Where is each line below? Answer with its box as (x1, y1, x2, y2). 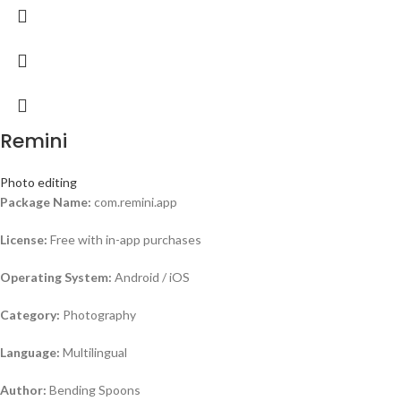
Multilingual (60, 344, 127, 360)
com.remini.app (91, 193, 177, 209)
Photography (60, 306, 136, 322)
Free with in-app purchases (47, 231, 201, 247)
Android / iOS (112, 269, 190, 285)
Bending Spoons (47, 381, 141, 397)
